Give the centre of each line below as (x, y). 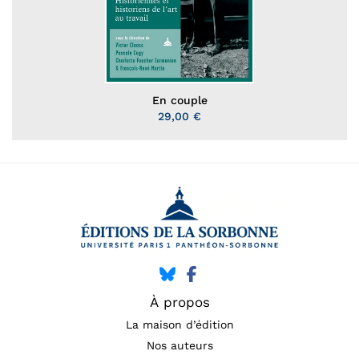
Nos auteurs (179, 346)
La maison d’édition (179, 325)
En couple (179, 100)
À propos (179, 303)
